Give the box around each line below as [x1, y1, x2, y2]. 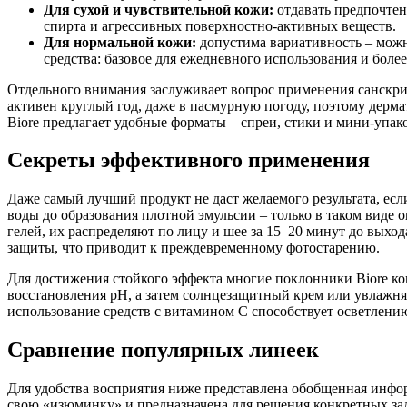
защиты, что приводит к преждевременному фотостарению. [7, 240, 380, 256]
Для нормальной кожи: [44, 34, 196, 50]
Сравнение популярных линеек [7, 338, 319, 362]
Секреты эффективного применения [7, 148, 370, 173]
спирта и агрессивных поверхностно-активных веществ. [44, 17, 396, 34]
